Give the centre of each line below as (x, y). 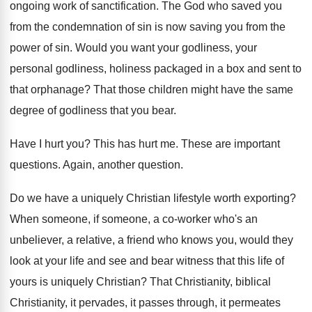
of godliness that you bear (110, 110)
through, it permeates (229, 303)
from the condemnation (66, 27)
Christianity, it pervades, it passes (92, 303)
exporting (267, 198)
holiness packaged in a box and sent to (205, 69)
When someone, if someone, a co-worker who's (126, 219)
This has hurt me (134, 144)
